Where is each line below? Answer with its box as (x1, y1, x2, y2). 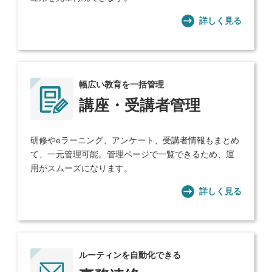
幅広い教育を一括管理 (79, 80, 165, 90)
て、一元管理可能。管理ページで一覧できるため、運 (30, 149, 235, 160)
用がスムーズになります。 (30, 163, 133, 174)
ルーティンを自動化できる (79, 250, 182, 260)
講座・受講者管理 (79, 97, 201, 114)
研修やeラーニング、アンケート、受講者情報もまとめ (30, 135, 240, 146)
